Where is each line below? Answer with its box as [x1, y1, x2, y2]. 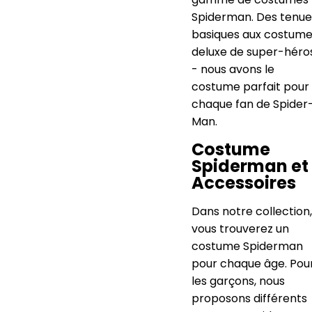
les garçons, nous [192, 272, 285, 289]
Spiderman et [192, 154, 309, 178]
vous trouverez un [192, 220, 289, 237]
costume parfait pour [192, 78, 309, 95]
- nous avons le [192, 61, 274, 77]
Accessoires [192, 171, 296, 194]
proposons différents [192, 290, 307, 306]
